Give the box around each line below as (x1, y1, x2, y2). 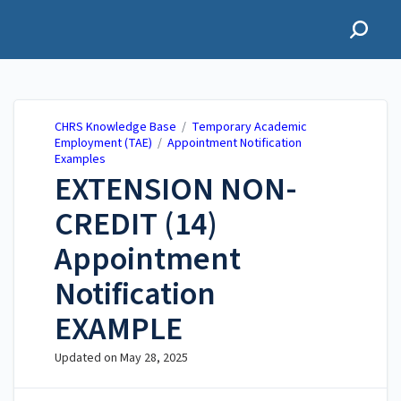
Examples (55, 150, 106, 168)
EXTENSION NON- (55, 166, 297, 213)
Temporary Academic (192, 118, 307, 136)
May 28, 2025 (120, 349, 188, 368)
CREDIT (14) (55, 201, 218, 248)
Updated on (55, 349, 120, 368)
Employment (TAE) (55, 134, 152, 152)
